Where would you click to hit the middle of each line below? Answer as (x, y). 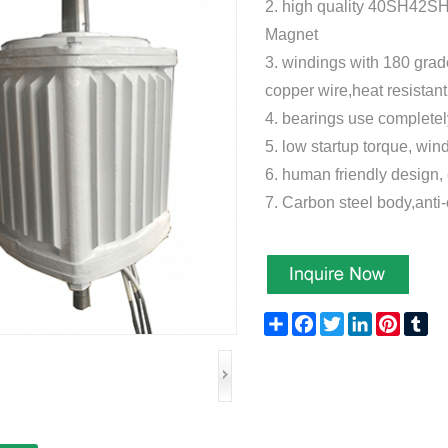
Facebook (343, 320)
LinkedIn (395, 320)
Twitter (364, 320)
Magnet (292, 35)
